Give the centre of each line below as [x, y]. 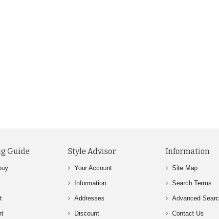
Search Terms [192, 183]
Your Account [93, 168]
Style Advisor [92, 151]
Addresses [89, 198]
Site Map [185, 168]
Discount [87, 213]
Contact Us [188, 213]
